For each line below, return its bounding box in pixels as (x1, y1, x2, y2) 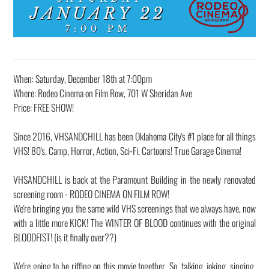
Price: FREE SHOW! (13, 100, 74, 115)
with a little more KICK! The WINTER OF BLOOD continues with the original (13, 216, 256, 231)
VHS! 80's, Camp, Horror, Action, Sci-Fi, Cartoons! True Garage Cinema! (13, 144, 241, 159)
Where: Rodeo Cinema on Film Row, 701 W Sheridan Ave (13, 86, 192, 101)
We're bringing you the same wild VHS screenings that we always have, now (13, 201, 256, 216)
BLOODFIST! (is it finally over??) (13, 230, 116, 245)
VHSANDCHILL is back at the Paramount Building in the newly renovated (13, 172, 256, 187)
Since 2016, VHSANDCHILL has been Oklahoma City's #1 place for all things (13, 129, 256, 144)
